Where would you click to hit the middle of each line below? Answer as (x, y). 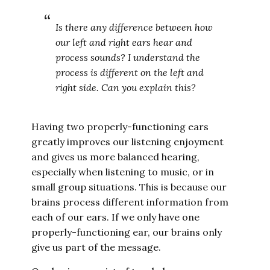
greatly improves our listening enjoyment (128, 142)
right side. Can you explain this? (126, 87)
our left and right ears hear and (124, 42)
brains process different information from (130, 202)
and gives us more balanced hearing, (116, 157)
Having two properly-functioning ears (120, 127)
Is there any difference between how (134, 27)
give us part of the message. (96, 247)
